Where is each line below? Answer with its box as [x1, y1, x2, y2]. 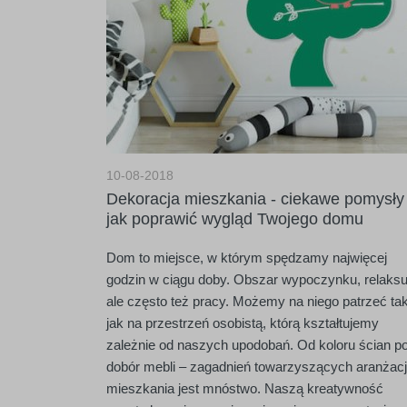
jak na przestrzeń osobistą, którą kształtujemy [106, 315, 379, 331]
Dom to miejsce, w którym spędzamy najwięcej [106, 250, 387, 265]
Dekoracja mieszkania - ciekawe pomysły [106, 190, 404, 208]
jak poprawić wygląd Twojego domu [106, 210, 363, 228]
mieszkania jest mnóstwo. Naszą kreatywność [106, 381, 383, 396]
